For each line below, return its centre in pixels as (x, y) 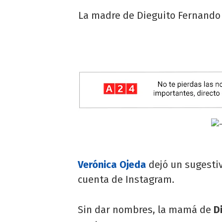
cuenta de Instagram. (126, 179)
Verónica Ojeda (112, 164)
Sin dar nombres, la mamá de (146, 209)
